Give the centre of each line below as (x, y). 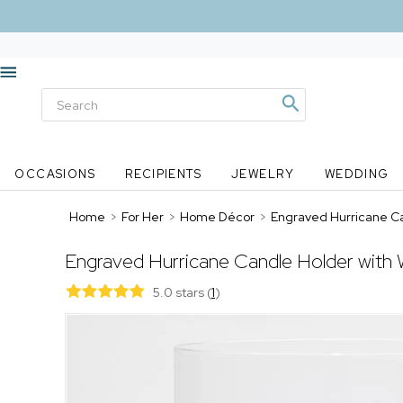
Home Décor (217, 217)
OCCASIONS (55, 174)
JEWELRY (263, 174)
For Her (143, 217)
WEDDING (357, 174)
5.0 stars (180, 292)
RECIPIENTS (164, 174)
